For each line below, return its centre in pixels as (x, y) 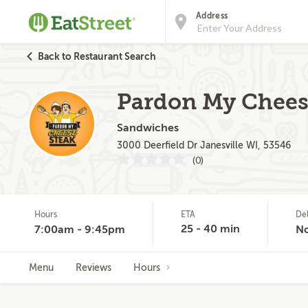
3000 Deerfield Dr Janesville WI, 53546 (204, 145)
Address (212, 16)
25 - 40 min (210, 229)
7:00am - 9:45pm (80, 230)
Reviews (93, 268)
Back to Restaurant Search (97, 56)
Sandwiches (148, 128)
